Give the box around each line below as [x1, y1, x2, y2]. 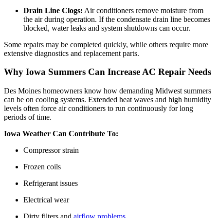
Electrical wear [23, 195, 69, 204]
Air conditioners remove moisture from [83, 6, 203, 15]
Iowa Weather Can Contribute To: [4, 129, 118, 138]
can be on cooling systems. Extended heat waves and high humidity [4, 95, 211, 104]
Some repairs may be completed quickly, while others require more [4, 40, 208, 49]
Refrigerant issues [23, 179, 78, 187]
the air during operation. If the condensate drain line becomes [23, 15, 210, 23]
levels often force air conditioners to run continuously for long [4, 104, 193, 112]
